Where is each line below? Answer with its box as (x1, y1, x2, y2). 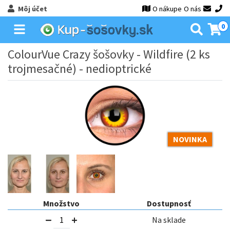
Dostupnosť (146, 198, 191, 208)
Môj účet (17, 4, 47, 13)
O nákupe (152, 4, 182, 13)
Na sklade (151, 215, 186, 225)
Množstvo (43, 198, 80, 208)
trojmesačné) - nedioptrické (8, 61, 151, 76)
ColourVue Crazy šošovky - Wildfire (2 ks (8, 46, 210, 62)
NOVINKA (173, 134, 207, 144)
